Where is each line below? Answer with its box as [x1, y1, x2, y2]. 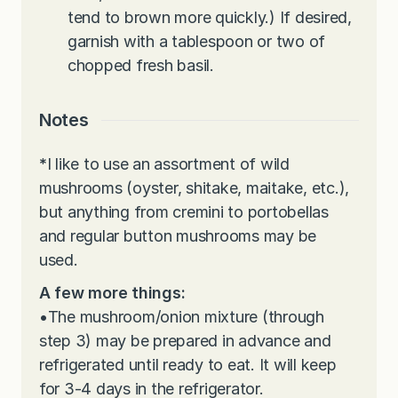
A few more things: [39, 283, 186, 303]
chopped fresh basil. [68, 56, 214, 76]
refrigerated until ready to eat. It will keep [39, 355, 337, 375]
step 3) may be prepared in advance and [39, 331, 331, 351]
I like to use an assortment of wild [46, 155, 290, 174]
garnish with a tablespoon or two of [68, 32, 326, 52]
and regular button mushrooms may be [39, 227, 317, 246]
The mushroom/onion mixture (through [47, 307, 324, 327]
